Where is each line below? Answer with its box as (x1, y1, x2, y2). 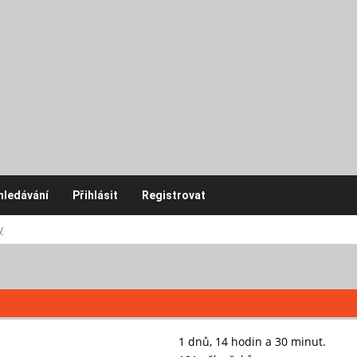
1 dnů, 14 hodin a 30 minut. (178, 333, 326, 349)
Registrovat (142, 189, 206, 202)
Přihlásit (73, 189, 118, 202)
